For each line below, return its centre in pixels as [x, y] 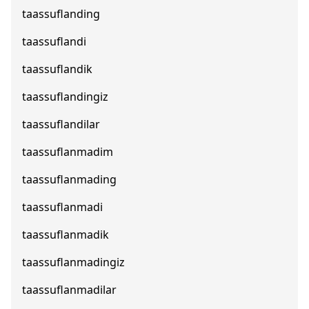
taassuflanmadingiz [73, 262]
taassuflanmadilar [69, 290]
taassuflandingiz [65, 97]
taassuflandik [57, 69]
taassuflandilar [61, 124]
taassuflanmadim [68, 152]
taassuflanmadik [66, 235]
